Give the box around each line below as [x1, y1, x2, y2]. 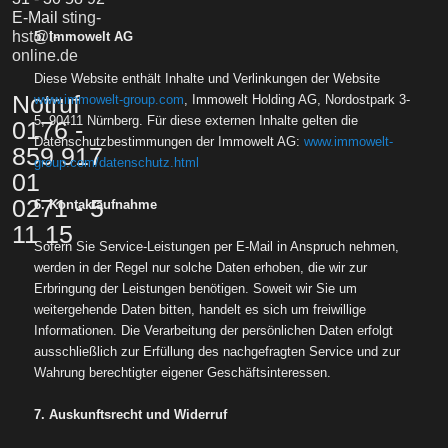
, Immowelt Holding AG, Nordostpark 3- [184, 92, 411, 107]
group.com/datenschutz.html [34, 155, 200, 170]
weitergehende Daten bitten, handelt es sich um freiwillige [34, 302, 367, 318]
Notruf [11, 90, 80, 119]
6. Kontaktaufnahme [34, 197, 158, 213]
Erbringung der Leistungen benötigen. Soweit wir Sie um [34, 281, 358, 297]
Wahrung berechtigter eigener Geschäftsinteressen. [34, 365, 332, 381]
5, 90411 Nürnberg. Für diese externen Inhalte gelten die [34, 113, 359, 128]
